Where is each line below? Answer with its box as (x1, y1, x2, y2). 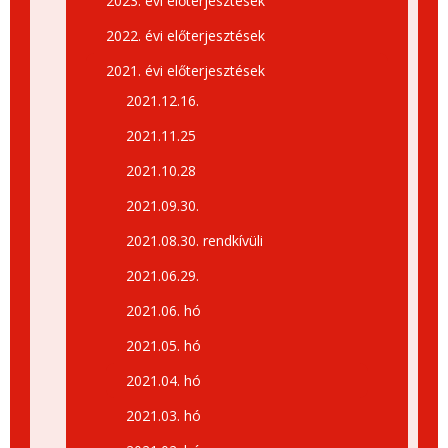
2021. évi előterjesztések (106, 61, 265, 80)
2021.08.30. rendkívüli (126, 231, 263, 250)
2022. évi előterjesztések (106, 26, 265, 45)
